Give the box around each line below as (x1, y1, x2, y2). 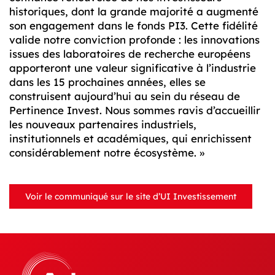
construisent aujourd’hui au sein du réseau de (9, 90, 240, 103)
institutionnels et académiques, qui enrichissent (9, 132, 252, 145)
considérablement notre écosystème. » (9, 146, 204, 160)
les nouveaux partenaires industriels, (9, 118, 196, 131)
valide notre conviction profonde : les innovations (9, 33, 260, 47)
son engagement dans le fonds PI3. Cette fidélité (9, 19, 258, 33)
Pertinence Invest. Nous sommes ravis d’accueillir (9, 104, 260, 117)
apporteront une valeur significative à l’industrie (9, 61, 256, 75)
